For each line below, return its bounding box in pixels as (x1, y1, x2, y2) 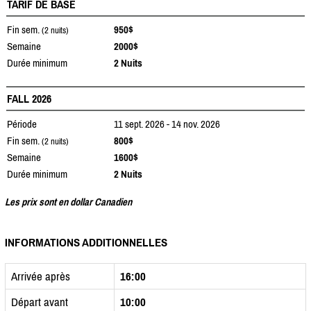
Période (7, 117, 37, 130)
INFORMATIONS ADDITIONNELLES (5, 235, 167, 249)
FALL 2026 (7, 92, 51, 105)
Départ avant (11, 294, 68, 309)
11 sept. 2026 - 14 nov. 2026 (114, 117, 220, 130)
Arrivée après (11, 269, 70, 283)
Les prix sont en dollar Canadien (5, 195, 132, 208)
